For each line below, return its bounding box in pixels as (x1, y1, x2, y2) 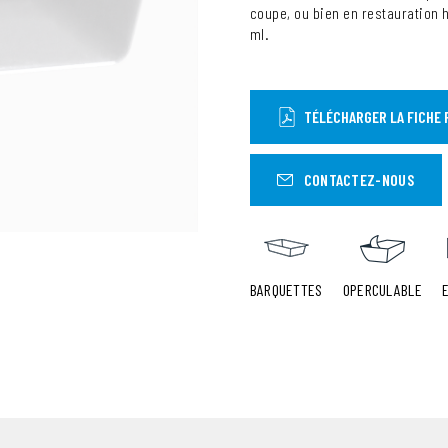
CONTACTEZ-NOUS (303, 170, 414, 189)
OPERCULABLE (342, 280, 422, 299)
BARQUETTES (249, 280, 323, 299)
